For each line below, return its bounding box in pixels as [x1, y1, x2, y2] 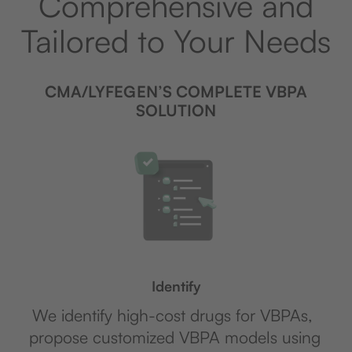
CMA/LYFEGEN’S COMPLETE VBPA [45, 82, 307, 102]
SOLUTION [136, 101, 216, 121]
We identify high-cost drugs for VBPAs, [31, 305, 313, 326]
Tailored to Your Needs [21, 21, 331, 61]
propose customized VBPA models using [24, 327, 321, 348]
